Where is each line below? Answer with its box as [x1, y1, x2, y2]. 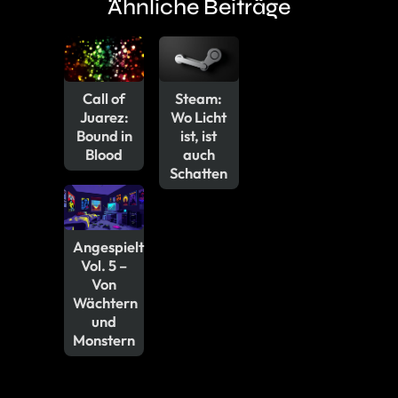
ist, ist [180, 125, 218, 145]
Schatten [170, 163, 228, 182]
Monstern [73, 330, 136, 350]
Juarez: [79, 107, 129, 126]
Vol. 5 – [81, 256, 128, 275]
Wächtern [73, 293, 138, 313]
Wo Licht [171, 107, 227, 126]
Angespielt [73, 237, 144, 257]
